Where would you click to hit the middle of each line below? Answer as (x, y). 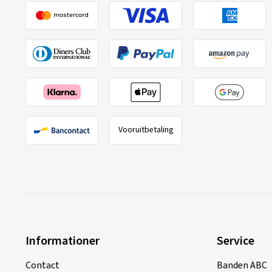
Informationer (63, 241)
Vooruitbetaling (146, 130)
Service (236, 241)
